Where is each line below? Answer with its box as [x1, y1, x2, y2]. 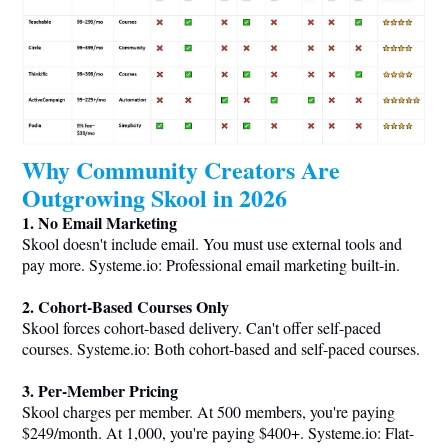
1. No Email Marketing [22, 210, 177, 234]
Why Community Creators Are [22, 151, 340, 187]
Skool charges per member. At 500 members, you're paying [22, 400, 395, 422]
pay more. [22, 253, 89, 275]
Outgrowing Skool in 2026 [22, 179, 287, 215]
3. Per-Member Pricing [22, 378, 178, 402]
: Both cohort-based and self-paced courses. [146, 337, 420, 359]
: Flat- [377, 421, 414, 443]
